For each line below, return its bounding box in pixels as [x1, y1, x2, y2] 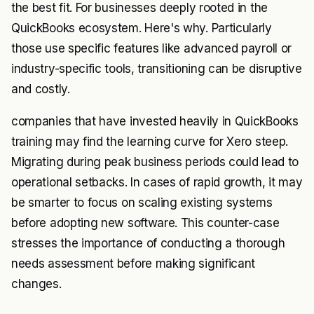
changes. [11, 277, 62, 291]
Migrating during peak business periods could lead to [11, 155, 299, 169]
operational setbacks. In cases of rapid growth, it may [11, 175, 303, 189]
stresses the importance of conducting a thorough [11, 236, 285, 250]
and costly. [11, 82, 70, 96]
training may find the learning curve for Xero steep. [11, 135, 288, 149]
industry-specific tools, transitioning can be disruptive [11, 62, 302, 76]
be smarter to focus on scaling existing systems [11, 196, 273, 210]
